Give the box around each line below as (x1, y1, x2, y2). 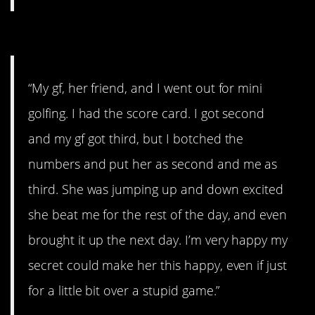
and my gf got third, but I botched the (28, 129, 244, 147)
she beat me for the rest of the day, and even (28, 205, 288, 223)
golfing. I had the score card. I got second (28, 104, 265, 122)
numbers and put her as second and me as (28, 155, 278, 172)
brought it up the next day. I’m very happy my (28, 231, 288, 248)
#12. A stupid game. (11, 21, 208, 52)
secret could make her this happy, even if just (28, 256, 288, 274)
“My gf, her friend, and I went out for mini (28, 79, 263, 96)
